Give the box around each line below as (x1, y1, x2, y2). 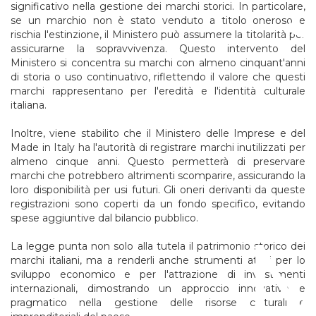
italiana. (11, 98, 47, 111)
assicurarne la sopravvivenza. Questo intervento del (11, 42, 305, 55)
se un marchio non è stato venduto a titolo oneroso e (11, 13, 305, 27)
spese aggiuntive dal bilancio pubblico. (11, 211, 198, 224)
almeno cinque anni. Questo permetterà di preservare (11, 154, 305, 168)
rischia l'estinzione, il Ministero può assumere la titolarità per (11, 28, 305, 41)
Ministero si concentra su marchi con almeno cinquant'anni (11, 56, 305, 69)
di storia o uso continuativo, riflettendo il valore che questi (11, 70, 305, 83)
